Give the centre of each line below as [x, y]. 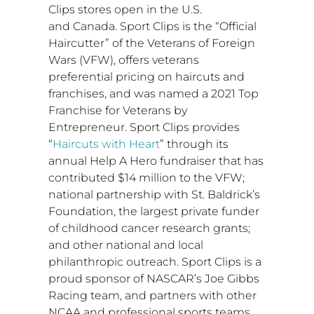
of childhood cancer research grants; [149, 228]
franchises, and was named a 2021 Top [153, 94]
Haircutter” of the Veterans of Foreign [151, 43]
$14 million [147, 178]
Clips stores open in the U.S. [125, 10]
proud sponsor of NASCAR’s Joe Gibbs [153, 279]
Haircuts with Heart [106, 144]
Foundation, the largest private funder [153, 212]
